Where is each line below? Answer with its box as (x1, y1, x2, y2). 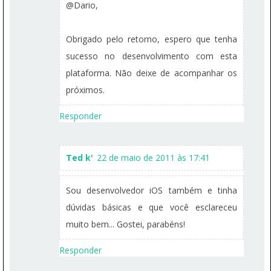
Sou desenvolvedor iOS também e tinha (66, 184, 237, 196)
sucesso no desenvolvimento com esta (66, 50, 237, 62)
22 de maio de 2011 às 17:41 (97, 152, 210, 163)
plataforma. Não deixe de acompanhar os (66, 67, 237, 79)
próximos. (66, 84, 105, 96)
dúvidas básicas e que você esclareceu (66, 201, 237, 213)
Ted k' (66, 152, 93, 163)
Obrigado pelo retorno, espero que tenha (66, 33, 237, 45)
